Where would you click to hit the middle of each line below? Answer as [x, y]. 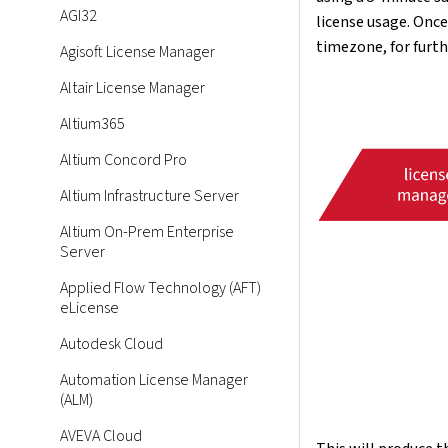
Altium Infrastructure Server [149, 196]
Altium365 [92, 124]
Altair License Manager [132, 88]
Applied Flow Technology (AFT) [160, 288]
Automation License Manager [154, 380]
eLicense [89, 308]
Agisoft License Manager [137, 52]
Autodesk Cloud [111, 344]
